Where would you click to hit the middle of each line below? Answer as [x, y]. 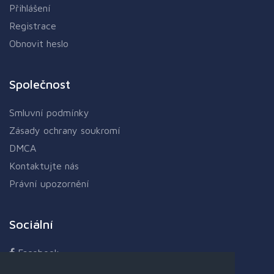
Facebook [37, 253]
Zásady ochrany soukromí [65, 131]
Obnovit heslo [39, 44]
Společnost [40, 84]
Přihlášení [30, 8]
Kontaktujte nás [44, 166]
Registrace [33, 26]
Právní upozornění [49, 184]
